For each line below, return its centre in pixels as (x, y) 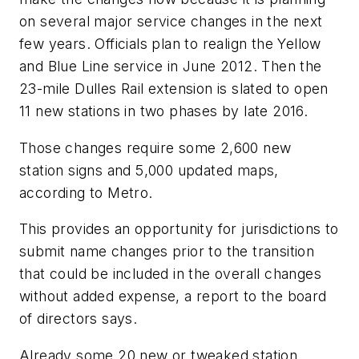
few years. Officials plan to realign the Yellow (170, 44)
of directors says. (79, 319)
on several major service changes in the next (171, 22)
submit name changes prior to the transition (167, 252)
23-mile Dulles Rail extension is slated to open (174, 89)
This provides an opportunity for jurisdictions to (179, 229)
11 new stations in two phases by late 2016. (164, 111)
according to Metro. (86, 192)
